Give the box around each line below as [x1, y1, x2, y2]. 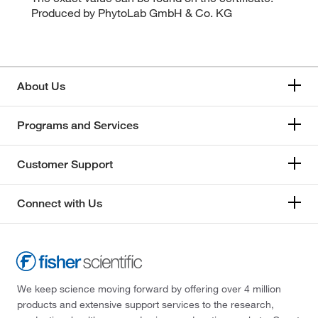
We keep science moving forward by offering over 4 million [17, 282, 281, 295]
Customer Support [17, 158, 113, 171]
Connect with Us [17, 197, 102, 210]
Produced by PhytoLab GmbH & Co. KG [31, 6, 233, 20]
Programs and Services [17, 119, 138, 132]
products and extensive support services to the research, [17, 297, 274, 311]
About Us [17, 79, 65, 93]
